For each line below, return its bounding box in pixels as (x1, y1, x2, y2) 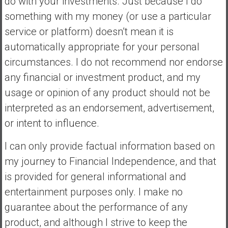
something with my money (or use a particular (4, 10, 211, 22)
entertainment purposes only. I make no (4, 185, 183, 198)
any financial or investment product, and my (4, 71, 201, 83)
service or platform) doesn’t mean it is (4, 25, 174, 38)
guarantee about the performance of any (4, 201, 188, 213)
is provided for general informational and (4, 170, 186, 183)
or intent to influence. (4, 117, 99, 129)
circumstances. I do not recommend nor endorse (4, 55, 223, 68)
